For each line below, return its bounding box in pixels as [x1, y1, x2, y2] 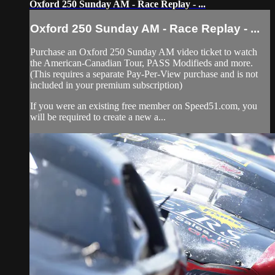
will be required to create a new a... [30, 112, 166, 123]
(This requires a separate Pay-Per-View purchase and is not [30, 69, 258, 80]
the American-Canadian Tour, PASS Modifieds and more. [30, 58, 253, 69]
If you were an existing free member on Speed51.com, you [30, 101, 257, 112]
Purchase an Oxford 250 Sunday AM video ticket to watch [30, 47, 257, 58]
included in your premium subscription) [30, 80, 182, 91]
